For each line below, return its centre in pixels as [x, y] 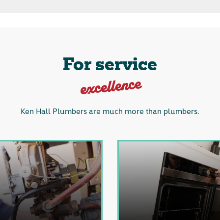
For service [110, 66]
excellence [110, 86]
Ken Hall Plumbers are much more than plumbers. [110, 110]
